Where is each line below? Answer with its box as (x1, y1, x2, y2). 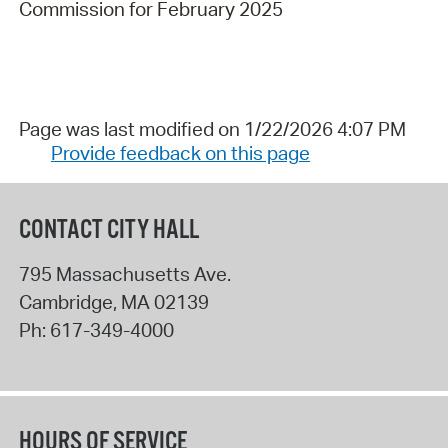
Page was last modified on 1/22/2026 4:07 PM (18, 116, 406, 141)
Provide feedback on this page (50, 140, 310, 165)
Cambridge (18, 290, 113, 315)
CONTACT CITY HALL (18, 214, 199, 248)
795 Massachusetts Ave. (18, 262, 231, 287)
